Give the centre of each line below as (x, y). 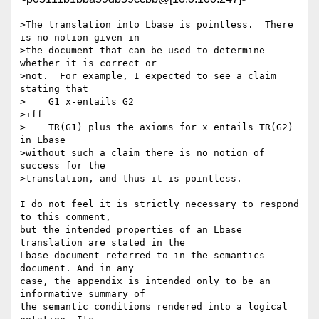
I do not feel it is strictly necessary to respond (159, 204)
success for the (63, 166)
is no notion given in (80, 38)
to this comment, (68, 217)
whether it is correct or (88, 63)
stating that (54, 89)
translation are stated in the (105, 243)
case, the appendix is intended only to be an (145, 281)
